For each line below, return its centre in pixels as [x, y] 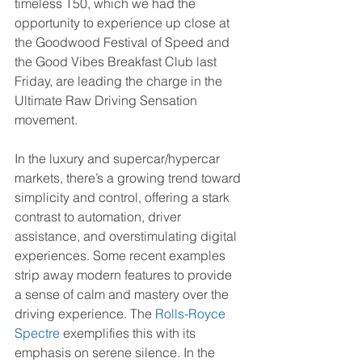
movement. [46, 120]
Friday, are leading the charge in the [120, 81]
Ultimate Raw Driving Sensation [107, 101]
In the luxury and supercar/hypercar [119, 159]
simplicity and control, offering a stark [124, 198]
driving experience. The [85, 314]
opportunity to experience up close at [124, 23]
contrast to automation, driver [99, 217]
